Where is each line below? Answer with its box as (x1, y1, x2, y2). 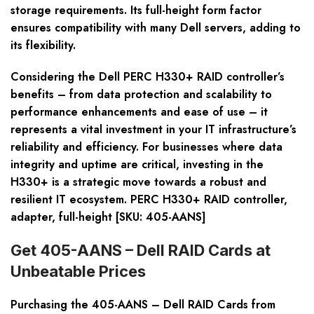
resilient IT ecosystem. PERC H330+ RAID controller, (11, 191, 287, 208)
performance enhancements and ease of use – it (11, 104, 268, 121)
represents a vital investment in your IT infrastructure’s (11, 121, 296, 138)
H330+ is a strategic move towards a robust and (11, 174, 266, 191)
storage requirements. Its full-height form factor (11, 2, 261, 19)
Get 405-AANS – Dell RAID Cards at (11, 241, 271, 260)
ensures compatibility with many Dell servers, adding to (11, 20, 301, 36)
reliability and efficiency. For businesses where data (11, 139, 282, 156)
